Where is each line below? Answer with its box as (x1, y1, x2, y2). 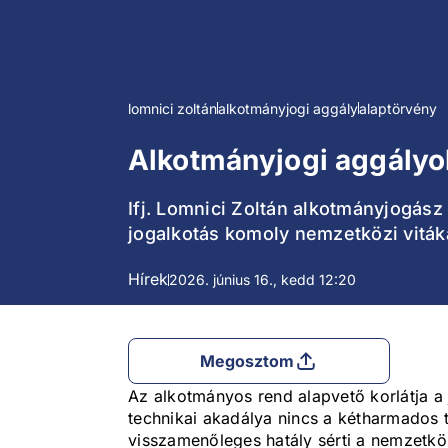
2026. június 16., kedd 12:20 (169, 271, 356, 289)
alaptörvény (359, 100, 437, 118)
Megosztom (199, 351, 295, 372)
